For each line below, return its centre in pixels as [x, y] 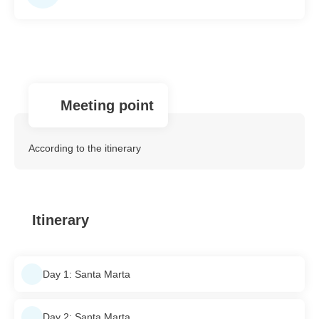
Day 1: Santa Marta [87, 274]
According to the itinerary [85, 148]
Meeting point [107, 106]
